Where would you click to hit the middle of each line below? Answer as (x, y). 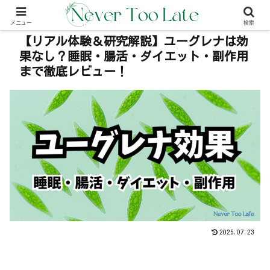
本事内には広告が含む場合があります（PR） (72, 15)
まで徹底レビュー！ (74, 71)
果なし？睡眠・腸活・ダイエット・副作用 (134, 56)
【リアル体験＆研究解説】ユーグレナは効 (134, 41)
